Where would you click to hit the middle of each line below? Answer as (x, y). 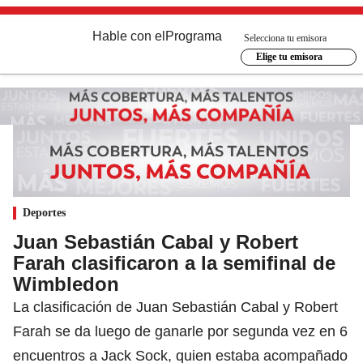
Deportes (44, 212)
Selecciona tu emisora (285, 38)
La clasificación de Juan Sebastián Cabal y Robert (175, 307)
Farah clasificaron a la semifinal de (174, 263)
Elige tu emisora (289, 57)
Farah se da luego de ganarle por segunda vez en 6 (180, 331)
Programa (194, 36)
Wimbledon (66, 284)
